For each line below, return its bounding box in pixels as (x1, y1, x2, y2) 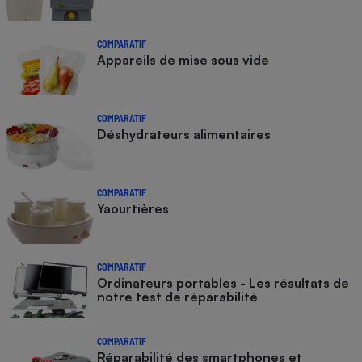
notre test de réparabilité (97, 288, 258, 305)
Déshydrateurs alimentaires (97, 126, 271, 143)
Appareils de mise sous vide (97, 52, 269, 69)
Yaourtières (97, 200, 169, 217)
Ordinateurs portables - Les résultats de (97, 275, 349, 292)
